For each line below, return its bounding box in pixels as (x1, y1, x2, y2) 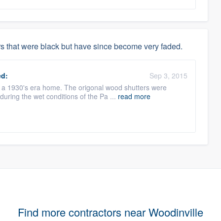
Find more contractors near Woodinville (18, 204, 203, 220)
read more (118, 91, 150, 101)
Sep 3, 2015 (149, 71, 188, 80)
